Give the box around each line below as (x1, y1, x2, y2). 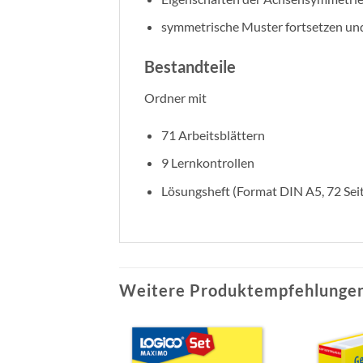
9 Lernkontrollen (160, 155, 254, 171)
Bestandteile (144, 56, 236, 76)
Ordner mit (144, 89, 207, 105)
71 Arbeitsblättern (160, 126, 265, 143)
